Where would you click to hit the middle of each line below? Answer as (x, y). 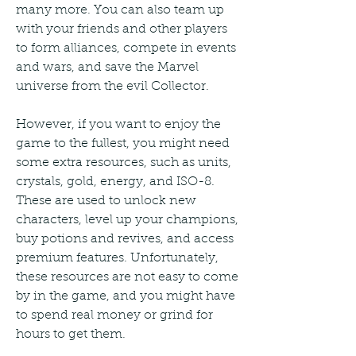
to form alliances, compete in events (126, 48)
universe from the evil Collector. (112, 86)
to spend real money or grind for (114, 315)
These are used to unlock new (106, 201)
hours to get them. (71, 334)
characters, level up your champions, (127, 220)
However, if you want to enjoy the (118, 124)
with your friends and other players (122, 29)
